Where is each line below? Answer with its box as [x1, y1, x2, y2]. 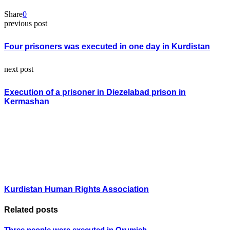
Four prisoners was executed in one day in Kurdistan [4, 42, 210, 51]
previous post [4, 18, 47, 28]
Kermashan [4, 97, 49, 106]
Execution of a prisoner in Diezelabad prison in [4, 87, 186, 97]
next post [4, 65, 33, 74]
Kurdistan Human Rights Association [4, 184, 149, 194]
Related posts [4, 205, 58, 215]
